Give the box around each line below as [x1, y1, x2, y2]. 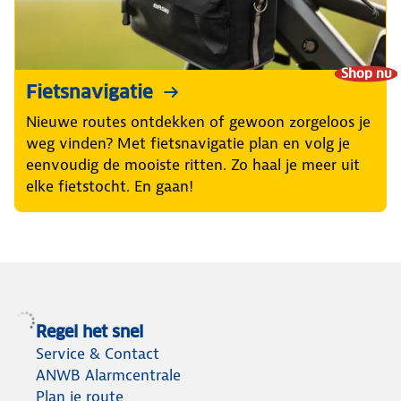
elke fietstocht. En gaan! [26, 176, 193, 197]
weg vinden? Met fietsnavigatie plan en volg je [26, 133, 350, 154]
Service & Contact [36, 344, 159, 364]
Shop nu [340, 64, 392, 81]
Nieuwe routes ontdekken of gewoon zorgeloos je [26, 112, 371, 132]
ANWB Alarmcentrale [36, 365, 181, 386]
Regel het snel [36, 321, 143, 343]
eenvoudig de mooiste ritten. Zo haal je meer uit [26, 155, 360, 175]
